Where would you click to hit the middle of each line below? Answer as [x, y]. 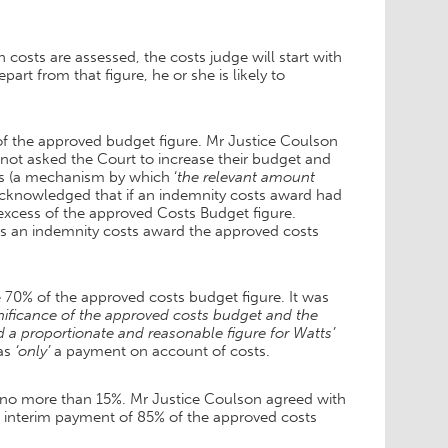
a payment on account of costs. [160, 351]
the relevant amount [246, 177]
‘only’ [32, 351]
